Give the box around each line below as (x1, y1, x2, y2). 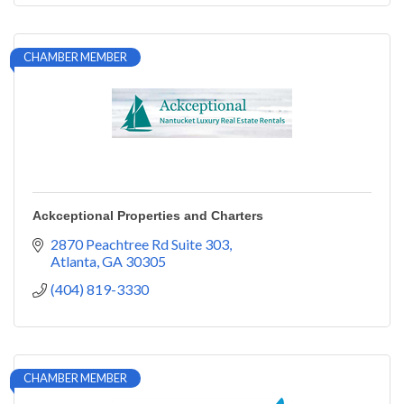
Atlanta (50, 252, 96, 271)
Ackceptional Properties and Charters (32, 208, 263, 224)
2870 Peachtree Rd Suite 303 (50, 235, 229, 253)
